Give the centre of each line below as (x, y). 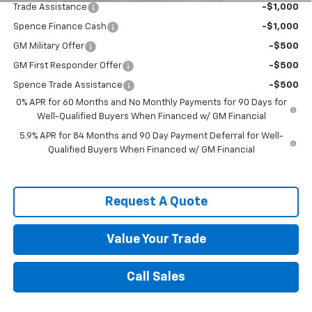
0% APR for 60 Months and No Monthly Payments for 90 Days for (152, 103)
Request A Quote (156, 202)
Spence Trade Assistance (68, 86)
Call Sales (156, 278)
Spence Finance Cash (60, 27)
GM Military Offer (48, 47)
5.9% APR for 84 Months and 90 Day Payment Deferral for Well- (151, 136)
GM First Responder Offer (67, 66)
